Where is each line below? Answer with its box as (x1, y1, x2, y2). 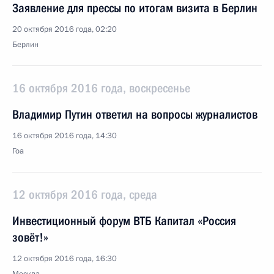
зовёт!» (12, 230, 48, 245)
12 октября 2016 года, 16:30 (12, 253, 117, 264)
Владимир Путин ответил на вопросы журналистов (12, 107, 257, 122)
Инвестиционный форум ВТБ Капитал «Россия (12, 213, 236, 228)
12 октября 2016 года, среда (12, 187, 157, 202)
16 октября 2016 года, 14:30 (12, 130, 117, 141)
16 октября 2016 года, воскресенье (12, 81, 190, 95)
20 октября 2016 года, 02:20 (12, 24, 117, 35)
